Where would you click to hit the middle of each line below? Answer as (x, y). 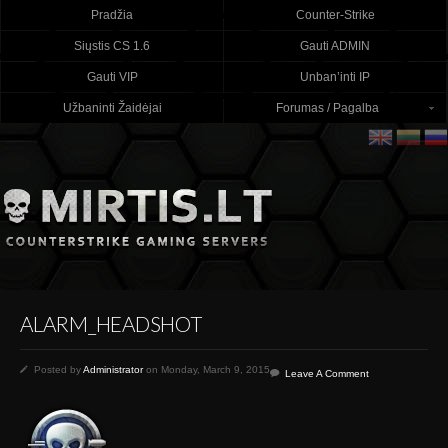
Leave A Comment (327, 373)
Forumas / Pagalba (327, 108)
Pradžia (112, 15)
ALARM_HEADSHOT (111, 323)
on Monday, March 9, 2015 (206, 369)
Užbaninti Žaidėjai (112, 108)
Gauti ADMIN (335, 46)
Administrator (113, 369)
